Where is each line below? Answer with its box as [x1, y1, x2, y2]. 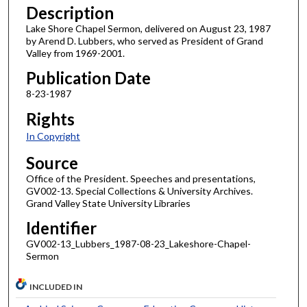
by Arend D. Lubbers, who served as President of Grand [25, 34, 263, 47]
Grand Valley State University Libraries [25, 197, 191, 209]
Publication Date [25, 68, 151, 88]
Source [25, 152, 78, 173]
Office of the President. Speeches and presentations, [25, 172, 256, 184]
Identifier [25, 218, 97, 238]
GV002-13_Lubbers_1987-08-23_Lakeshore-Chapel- [25, 238, 251, 250]
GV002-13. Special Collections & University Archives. [25, 184, 253, 197]
